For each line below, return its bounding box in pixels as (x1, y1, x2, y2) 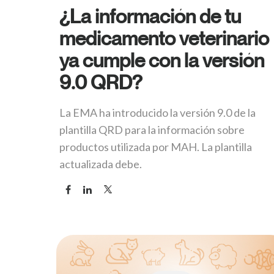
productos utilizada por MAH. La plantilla (59, 140, 252, 154)
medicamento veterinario (59, 26, 269, 50)
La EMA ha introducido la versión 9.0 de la (59, 106, 256, 120)
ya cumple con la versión (59, 48, 264, 72)
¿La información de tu (59, 4, 241, 28)
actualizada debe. (59, 157, 142, 171)
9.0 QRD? (59, 70, 143, 94)
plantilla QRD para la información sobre (59, 123, 245, 137)
